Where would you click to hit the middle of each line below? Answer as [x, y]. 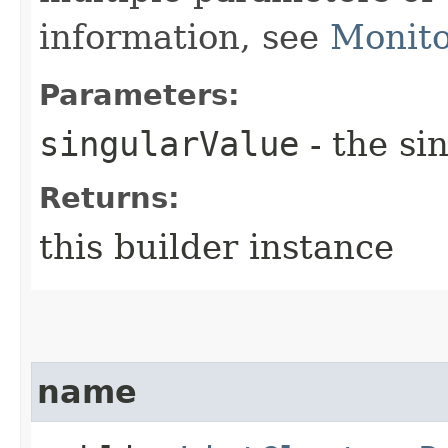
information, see [184, 36]
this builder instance [216, 246]
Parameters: [139, 94]
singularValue [169, 143]
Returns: [109, 197]
